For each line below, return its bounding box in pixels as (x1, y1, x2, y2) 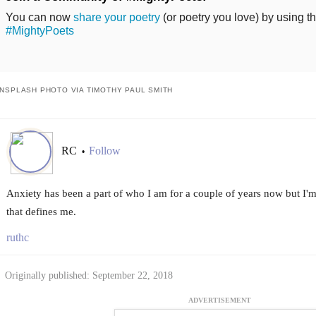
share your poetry (73, 11, 160, 23)
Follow (88, 145, 121, 157)
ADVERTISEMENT (188, 296, 251, 305)
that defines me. (6, 205, 76, 217)
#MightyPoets (5, 24, 74, 37)
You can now (5, 11, 73, 23)
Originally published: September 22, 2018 (4, 269, 173, 281)
